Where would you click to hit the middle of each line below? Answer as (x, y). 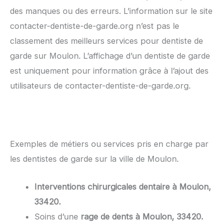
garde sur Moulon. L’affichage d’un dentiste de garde (110, 56)
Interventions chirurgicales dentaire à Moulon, (123, 186)
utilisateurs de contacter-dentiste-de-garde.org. (100, 86)
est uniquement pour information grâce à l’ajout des (109, 71)
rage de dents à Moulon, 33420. (142, 216)
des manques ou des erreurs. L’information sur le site (111, 11)
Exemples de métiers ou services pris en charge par (109, 144)
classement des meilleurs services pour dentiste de (107, 41)
